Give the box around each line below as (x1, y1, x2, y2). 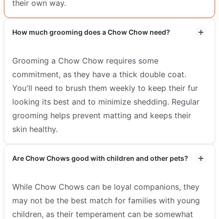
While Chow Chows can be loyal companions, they (12, 182, 199, 192)
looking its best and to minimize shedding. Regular (12, 97, 199, 107)
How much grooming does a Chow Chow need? (12, 28, 170, 37)
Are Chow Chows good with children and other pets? (12, 154, 188, 163)
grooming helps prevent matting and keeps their (12, 110, 191, 121)
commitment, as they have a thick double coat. (12, 69, 186, 80)
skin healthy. (12, 124, 58, 134)
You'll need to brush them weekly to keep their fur (12, 83, 198, 93)
